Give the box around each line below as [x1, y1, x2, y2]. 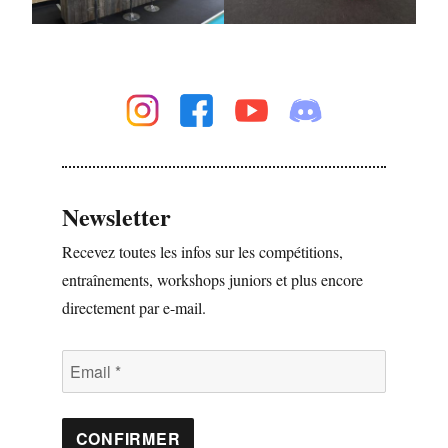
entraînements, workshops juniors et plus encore [61, 268, 363, 290]
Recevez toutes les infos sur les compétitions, [61, 240, 343, 262]
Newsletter [61, 198, 171, 234]
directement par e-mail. [61, 296, 206, 318]
